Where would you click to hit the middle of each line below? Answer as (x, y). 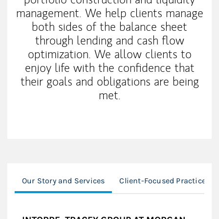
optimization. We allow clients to (109, 54)
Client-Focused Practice (163, 181)
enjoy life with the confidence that (109, 68)
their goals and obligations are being (109, 82)
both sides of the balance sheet (109, 27)
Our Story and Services (64, 181)
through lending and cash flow (109, 41)
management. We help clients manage (109, 13)
